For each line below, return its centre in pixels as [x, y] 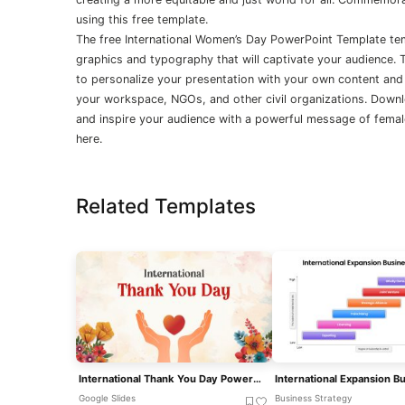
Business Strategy [313, 398]
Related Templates [166, 206]
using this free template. [142, 20]
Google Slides [107, 398]
